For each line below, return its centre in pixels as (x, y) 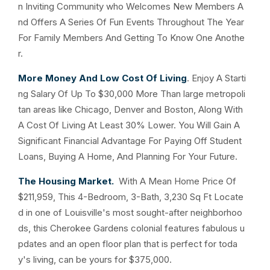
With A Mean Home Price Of (175, 181)
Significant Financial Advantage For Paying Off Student (130, 141)
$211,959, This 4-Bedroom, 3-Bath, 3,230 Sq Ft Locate (131, 197)
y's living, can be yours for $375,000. (97, 259)
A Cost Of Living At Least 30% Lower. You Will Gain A (129, 125)
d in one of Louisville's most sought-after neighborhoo (130, 212)
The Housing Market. (66, 181)
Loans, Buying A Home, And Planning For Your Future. (128, 156)
